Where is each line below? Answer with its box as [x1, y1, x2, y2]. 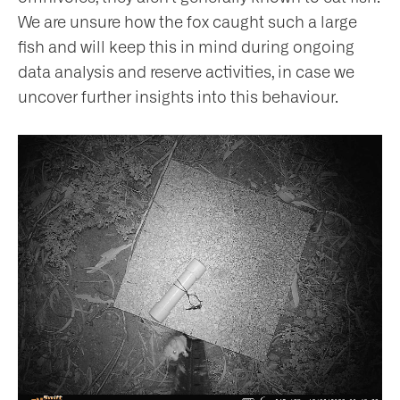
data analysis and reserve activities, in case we [18, 63, 354, 80]
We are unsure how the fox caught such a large [18, 13, 357, 30]
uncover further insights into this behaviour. [18, 88, 338, 105]
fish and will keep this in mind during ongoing [18, 38, 354, 55]
